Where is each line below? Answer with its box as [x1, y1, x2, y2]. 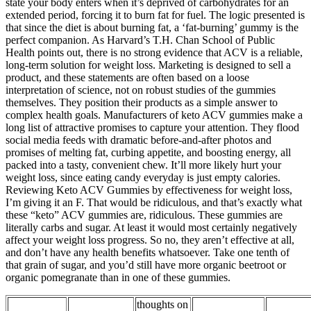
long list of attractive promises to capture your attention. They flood [6, 121, 299, 134]
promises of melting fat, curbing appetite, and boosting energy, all [6, 146, 291, 159]
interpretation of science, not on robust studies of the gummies [6, 84, 276, 96]
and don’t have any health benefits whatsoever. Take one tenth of [6, 246, 289, 259]
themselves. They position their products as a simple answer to [6, 96, 278, 109]
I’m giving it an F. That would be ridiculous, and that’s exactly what [6, 196, 302, 209]
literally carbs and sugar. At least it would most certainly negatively [6, 221, 297, 234]
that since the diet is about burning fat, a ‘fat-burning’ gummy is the [6, 22, 299, 34]
